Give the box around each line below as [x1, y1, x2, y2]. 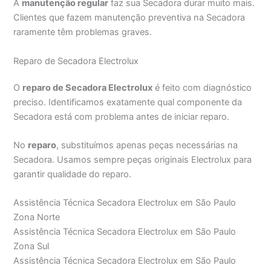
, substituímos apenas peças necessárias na [56, 139, 238, 151]
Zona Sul [13, 241, 50, 252]
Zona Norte [13, 212, 60, 223]
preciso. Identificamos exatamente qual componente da [13, 96, 243, 108]
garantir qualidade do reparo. [13, 168, 132, 180]
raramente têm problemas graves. [13, 27, 152, 38]
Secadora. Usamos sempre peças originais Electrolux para [13, 154, 252, 165]
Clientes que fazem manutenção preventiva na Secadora [13, 12, 246, 24]
